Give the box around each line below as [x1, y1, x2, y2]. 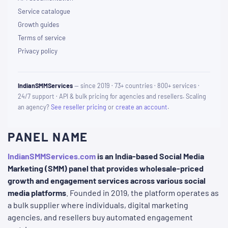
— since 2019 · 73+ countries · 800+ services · [73, 81, 199, 90]
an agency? [18, 103, 51, 111]
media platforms [8, 188, 66, 198]
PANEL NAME [8, 129, 88, 145]
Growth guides [18, 20, 59, 29]
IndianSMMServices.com [8, 151, 96, 161]
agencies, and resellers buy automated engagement [8, 212, 193, 222]
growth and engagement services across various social [8, 176, 206, 186]
